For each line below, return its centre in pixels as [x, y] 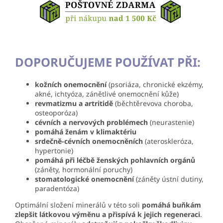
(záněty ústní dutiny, [169, 179]
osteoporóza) [56, 112]
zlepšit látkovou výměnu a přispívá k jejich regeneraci [108, 214]
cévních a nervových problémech [91, 122]
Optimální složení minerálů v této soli [78, 205]
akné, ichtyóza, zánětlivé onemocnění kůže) [107, 94]
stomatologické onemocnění [84, 179]
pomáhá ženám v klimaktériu [86, 131]
